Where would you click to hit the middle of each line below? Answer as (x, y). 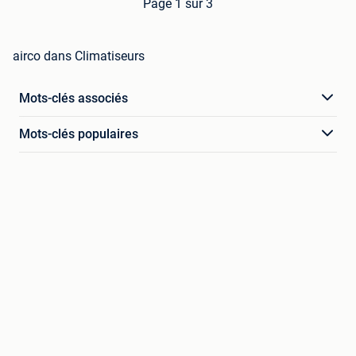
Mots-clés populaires (79, 133)
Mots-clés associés (74, 98)
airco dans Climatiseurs (79, 56)
